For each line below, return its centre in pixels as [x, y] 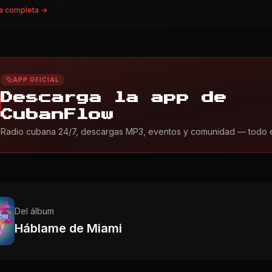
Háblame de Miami [68, 228]
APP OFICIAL [36, 79]
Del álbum [34, 211]
